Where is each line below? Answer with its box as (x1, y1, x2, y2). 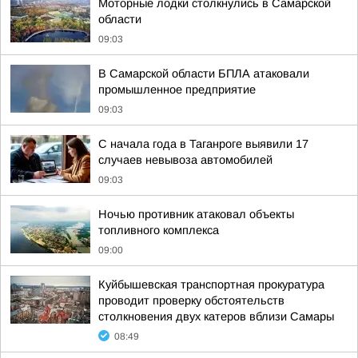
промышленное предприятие (98, 83, 256, 96)
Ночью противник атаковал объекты (98, 208, 294, 221)
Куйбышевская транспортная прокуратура (98, 278, 324, 291)
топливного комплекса (98, 224, 219, 237)
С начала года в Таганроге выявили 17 (98, 137, 308, 150)
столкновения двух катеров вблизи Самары (98, 310, 334, 323)
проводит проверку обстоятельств (98, 294, 284, 307)
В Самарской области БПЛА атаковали (98, 67, 309, 80)
